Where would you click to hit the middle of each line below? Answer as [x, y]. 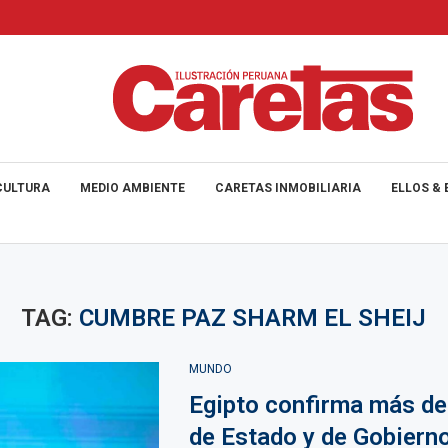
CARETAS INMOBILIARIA [288, 188]
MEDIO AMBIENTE [132, 188]
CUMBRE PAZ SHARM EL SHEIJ [253, 318]
